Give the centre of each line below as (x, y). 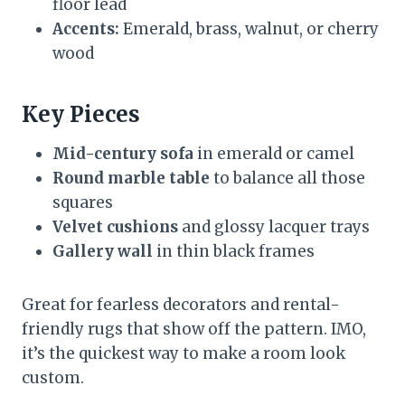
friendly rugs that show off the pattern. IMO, (194, 329)
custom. (53, 377)
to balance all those (287, 178)
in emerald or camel (274, 153)
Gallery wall (103, 251)
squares (83, 202)
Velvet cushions (115, 226)
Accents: (86, 28)
